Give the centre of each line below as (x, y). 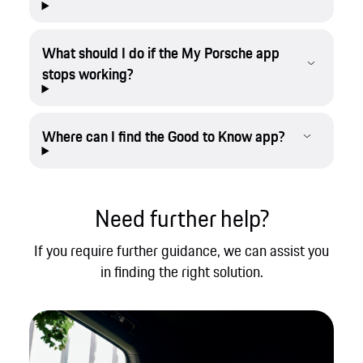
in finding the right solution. (181, 272)
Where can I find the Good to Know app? (163, 137)
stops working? (88, 74)
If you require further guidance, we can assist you (181, 251)
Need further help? (181, 218)
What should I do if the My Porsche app (160, 53)
